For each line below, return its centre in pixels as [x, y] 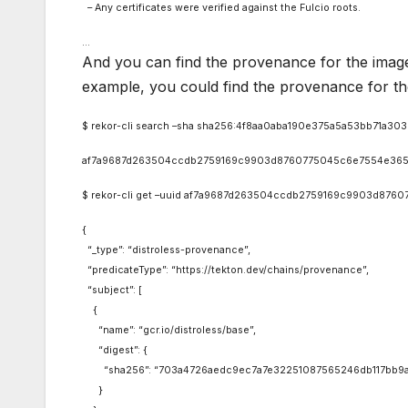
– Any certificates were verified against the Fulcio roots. [221, 8]
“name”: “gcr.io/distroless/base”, [169, 331]
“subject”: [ [112, 291]
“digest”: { [115, 351]
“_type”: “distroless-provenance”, [166, 250]
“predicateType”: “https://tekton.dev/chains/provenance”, [225, 270]
